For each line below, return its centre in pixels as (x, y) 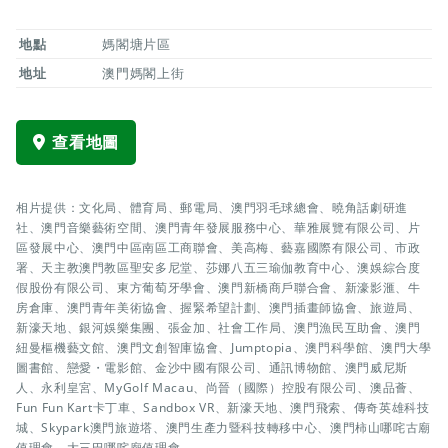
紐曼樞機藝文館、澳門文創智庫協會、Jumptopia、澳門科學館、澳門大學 (224, 347)
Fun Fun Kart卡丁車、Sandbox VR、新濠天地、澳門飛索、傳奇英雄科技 (223, 407)
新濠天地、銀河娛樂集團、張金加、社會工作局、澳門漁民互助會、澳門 (218, 327)
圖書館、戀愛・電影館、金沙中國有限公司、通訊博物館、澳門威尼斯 (212, 367)
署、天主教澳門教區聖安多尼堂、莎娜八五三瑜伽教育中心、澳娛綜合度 (218, 267)
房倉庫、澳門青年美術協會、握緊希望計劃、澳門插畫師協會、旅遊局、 (218, 307)
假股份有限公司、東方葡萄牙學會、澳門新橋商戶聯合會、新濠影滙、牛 (218, 287)
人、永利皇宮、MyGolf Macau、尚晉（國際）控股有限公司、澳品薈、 (218, 387)
